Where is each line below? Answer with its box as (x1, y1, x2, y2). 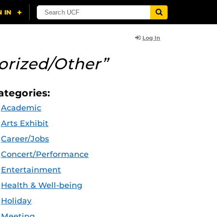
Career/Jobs (1, 134, 49, 143)
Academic (1, 103, 41, 112)
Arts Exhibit (1, 119, 48, 128)
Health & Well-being (1, 181, 82, 190)
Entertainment (1, 165, 61, 174)
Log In (142, 34, 160, 41)
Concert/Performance (1, 150, 89, 159)
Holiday (1, 196, 31, 205)
